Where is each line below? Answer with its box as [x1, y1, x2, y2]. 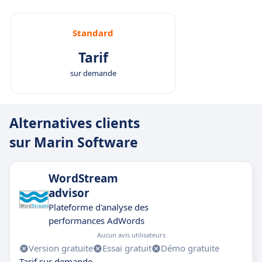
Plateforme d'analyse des [49, 201, 149, 213]
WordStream [49, 171, 118, 186]
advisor [49, 185, 89, 201]
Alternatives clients [9, 113, 140, 132]
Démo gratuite [161, 242, 219, 254]
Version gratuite [29, 242, 93, 254]
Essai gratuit [102, 242, 151, 254]
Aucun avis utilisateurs [97, 230, 166, 239]
